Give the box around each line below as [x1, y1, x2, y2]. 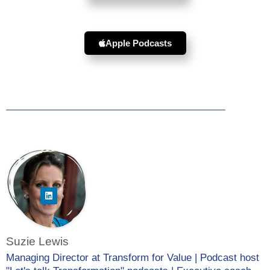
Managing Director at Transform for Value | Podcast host [6, 252, 259, 264]
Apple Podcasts [105, 38, 172, 49]
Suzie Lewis [6, 235, 69, 248]
